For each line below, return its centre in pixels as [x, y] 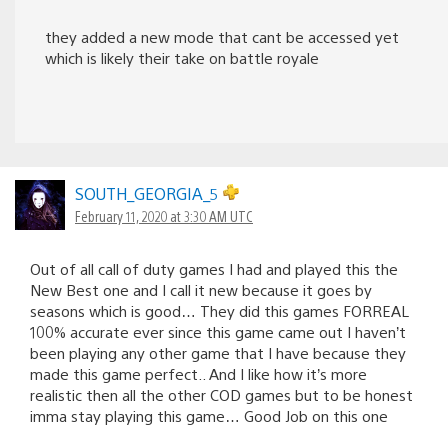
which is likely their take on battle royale [182, 57]
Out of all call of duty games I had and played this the [214, 268]
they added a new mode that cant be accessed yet [222, 36]
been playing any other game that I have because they [218, 352]
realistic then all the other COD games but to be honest [221, 394]
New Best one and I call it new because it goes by [201, 289]
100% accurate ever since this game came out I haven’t [218, 331]
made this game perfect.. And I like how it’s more [198, 373]
